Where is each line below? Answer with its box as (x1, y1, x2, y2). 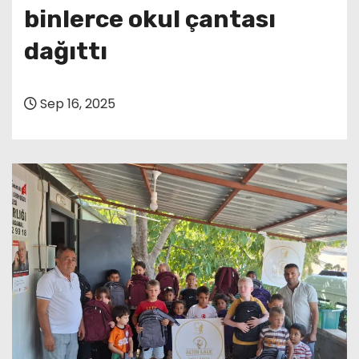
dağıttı (24, 36, 107, 66)
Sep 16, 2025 (37, 94, 115, 113)
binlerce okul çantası (24, 4, 276, 34)
